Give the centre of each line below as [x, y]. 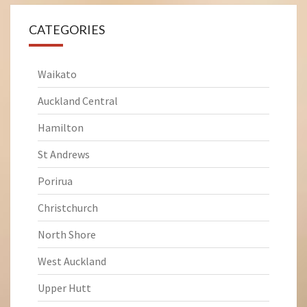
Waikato [57, 74]
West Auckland [72, 261]
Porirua [55, 181]
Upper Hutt [64, 288]
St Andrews [64, 154]
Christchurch [68, 208]
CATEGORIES [67, 29]
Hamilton [61, 127]
